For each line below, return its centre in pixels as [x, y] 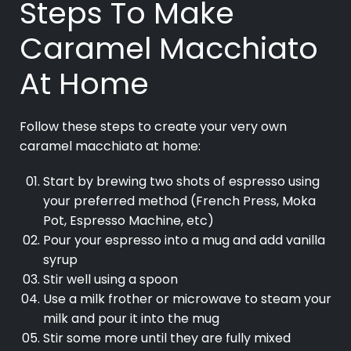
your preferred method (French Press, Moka [179, 201]
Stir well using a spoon [110, 280]
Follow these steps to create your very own [153, 127]
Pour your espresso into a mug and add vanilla [184, 241]
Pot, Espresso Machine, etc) [128, 221]
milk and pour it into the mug [131, 319]
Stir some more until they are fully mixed [167, 338]
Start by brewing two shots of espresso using [181, 182]
